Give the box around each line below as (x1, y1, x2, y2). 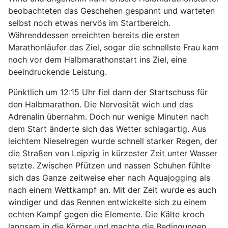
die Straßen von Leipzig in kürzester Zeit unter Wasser (8, 148, 217, 158)
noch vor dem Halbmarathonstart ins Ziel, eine (8, 54, 187, 65)
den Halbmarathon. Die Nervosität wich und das (8, 99, 193, 109)
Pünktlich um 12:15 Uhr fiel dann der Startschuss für (8, 87, 208, 97)
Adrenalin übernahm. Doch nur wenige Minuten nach (8, 111, 209, 122)
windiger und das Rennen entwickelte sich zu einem (8, 196, 207, 207)
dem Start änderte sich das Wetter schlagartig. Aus (8, 123, 206, 134)
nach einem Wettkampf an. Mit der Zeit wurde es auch (8, 184, 216, 195)
